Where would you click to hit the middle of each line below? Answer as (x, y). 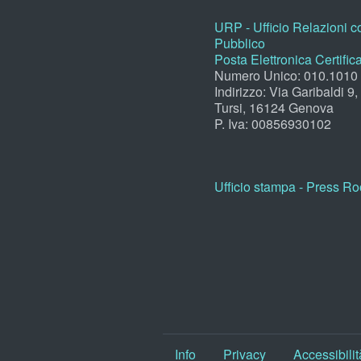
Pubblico (240, 43)
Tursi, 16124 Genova (274, 107)
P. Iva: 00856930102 (273, 123)
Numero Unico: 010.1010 (286, 75)
